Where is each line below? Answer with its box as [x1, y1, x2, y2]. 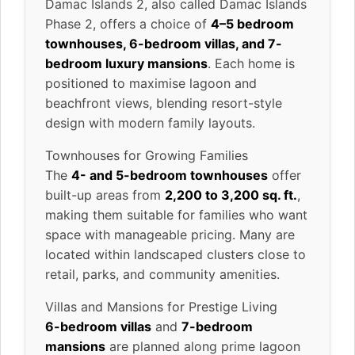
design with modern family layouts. [45, 114, 255, 131]
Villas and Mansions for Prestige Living [45, 298, 277, 315]
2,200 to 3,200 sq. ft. [165, 186, 297, 203]
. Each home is [208, 55, 295, 71]
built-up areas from [45, 186, 165, 203]
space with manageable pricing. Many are [45, 226, 295, 242]
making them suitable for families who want [45, 206, 307, 223]
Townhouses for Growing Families [45, 147, 248, 163]
